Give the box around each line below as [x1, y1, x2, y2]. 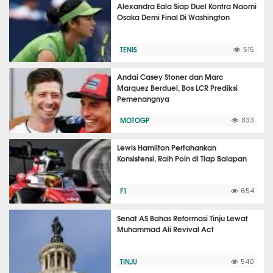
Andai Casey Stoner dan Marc [117, 71, 224, 82]
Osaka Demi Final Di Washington [117, 11, 230, 23]
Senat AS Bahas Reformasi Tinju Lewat [117, 212, 249, 224]
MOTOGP [120, 115, 150, 126]
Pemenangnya [117, 93, 170, 104]
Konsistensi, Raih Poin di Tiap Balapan [117, 152, 247, 164]
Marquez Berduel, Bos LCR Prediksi [117, 82, 238, 93]
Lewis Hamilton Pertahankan [117, 141, 217, 153]
